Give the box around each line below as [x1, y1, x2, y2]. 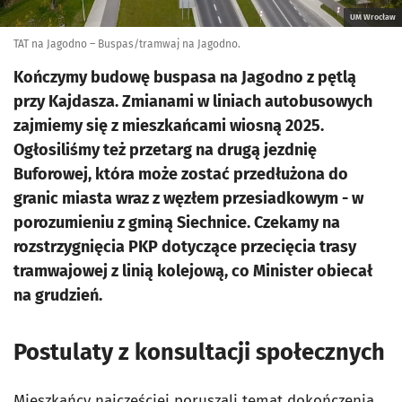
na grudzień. [13, 285, 102, 305]
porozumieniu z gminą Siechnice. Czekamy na [13, 213, 340, 232]
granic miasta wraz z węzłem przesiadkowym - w [13, 188, 363, 208]
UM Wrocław [350, 13, 396, 22]
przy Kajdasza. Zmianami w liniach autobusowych [13, 92, 372, 111]
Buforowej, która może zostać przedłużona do [13, 164, 348, 184]
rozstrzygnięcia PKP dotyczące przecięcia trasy [13, 237, 356, 257]
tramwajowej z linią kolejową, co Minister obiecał [13, 261, 372, 281]
